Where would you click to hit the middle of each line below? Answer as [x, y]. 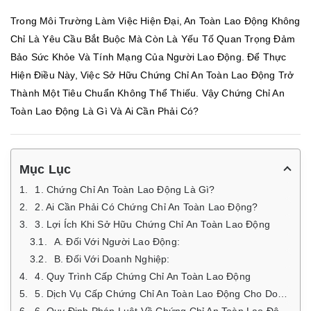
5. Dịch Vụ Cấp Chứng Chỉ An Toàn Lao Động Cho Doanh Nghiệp [157, 294]
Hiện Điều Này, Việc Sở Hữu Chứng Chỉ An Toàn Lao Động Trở [152, 75]
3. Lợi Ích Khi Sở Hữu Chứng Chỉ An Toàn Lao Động [153, 225]
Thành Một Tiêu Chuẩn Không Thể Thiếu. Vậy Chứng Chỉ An [148, 93]
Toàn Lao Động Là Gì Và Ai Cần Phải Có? [105, 111]
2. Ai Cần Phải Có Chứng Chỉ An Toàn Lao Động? [146, 207]
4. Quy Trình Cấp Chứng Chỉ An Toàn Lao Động [143, 277]
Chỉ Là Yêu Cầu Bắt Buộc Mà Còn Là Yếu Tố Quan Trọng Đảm [153, 39]
